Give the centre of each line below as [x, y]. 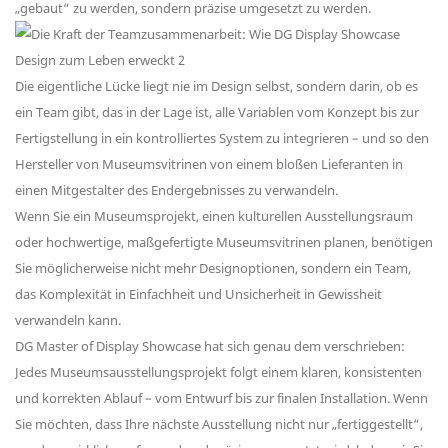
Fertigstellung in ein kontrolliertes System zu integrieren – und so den [222, 138]
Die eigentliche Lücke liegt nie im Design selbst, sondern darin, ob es [216, 86]
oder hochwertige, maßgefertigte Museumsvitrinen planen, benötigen [224, 242]
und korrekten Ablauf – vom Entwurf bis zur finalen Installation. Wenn [221, 398]
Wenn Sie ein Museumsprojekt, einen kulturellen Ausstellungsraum [214, 216]
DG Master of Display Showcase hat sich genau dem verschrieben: [210, 346]
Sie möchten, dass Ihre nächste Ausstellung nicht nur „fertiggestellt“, [219, 424]
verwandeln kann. [68, 320]
